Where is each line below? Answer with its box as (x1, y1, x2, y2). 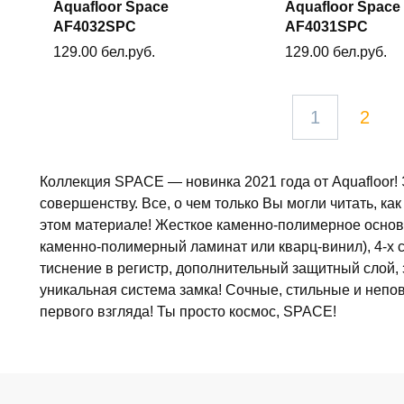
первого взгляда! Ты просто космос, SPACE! (40, 304, 336, 320)
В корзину (120, 15, 179, 31)
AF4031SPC (284, 18, 368, 34)
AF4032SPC (53, 18, 136, 34)
